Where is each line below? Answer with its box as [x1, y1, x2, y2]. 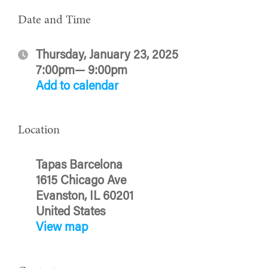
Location [18, 124, 60, 136]
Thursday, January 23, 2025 [36, 49, 178, 62]
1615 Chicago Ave [36, 175, 126, 187]
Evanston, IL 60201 [36, 190, 133, 203]
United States [36, 206, 105, 218]
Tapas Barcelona [36, 159, 123, 172]
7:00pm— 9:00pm [36, 65, 127, 77]
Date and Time [18, 14, 91, 26]
